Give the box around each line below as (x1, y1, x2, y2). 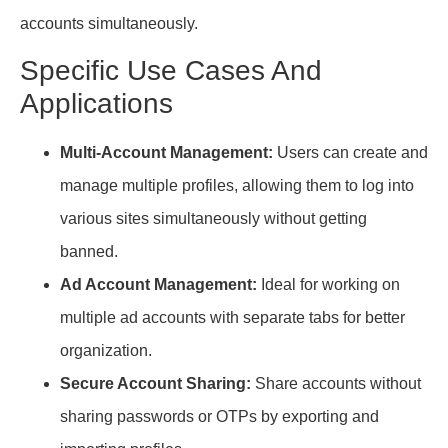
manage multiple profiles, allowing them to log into (60, 176, 414, 194)
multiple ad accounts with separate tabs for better (60, 308, 405, 326)
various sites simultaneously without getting (60, 209, 367, 227)
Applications (20, 87, 173, 119)
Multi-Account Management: (60, 143, 273, 161)
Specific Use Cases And (20, 54, 322, 86)
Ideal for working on (257, 275, 400, 293)
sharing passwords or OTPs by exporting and (60, 407, 379, 425)
